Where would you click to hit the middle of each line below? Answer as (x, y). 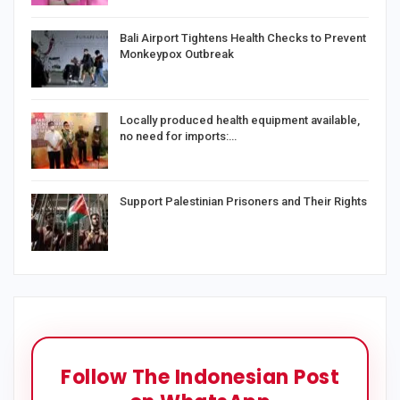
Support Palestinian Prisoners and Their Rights (243, 202)
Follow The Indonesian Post (200, 377)
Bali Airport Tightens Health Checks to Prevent (243, 38)
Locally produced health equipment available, (240, 120)
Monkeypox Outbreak (177, 54)
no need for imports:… (178, 136)
